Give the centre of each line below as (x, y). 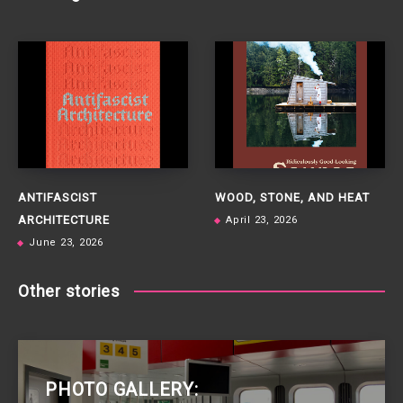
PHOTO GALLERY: (122, 389)
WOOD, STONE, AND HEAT (292, 198)
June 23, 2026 (66, 243)
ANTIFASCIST (58, 198)
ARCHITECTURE (64, 220)
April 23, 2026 (262, 220)
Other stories (69, 291)
